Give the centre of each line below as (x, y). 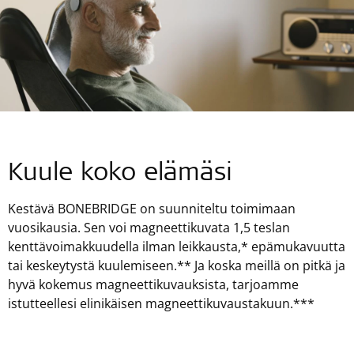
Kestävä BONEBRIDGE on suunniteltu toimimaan (152, 208)
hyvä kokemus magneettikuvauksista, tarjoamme (153, 284)
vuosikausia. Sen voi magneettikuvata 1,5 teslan (149, 227)
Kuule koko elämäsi (120, 174)
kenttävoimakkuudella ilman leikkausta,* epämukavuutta (177, 246)
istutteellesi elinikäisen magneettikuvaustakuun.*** (161, 303)
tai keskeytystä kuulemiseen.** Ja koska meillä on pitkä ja (177, 265)
